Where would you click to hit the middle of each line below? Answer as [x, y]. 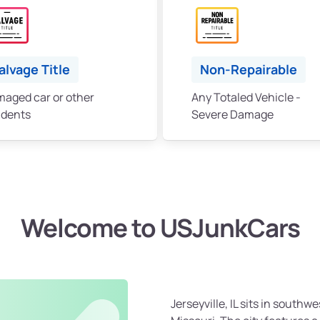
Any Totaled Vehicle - [246, 97]
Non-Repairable [249, 70]
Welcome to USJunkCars [160, 228]
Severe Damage [232, 115]
